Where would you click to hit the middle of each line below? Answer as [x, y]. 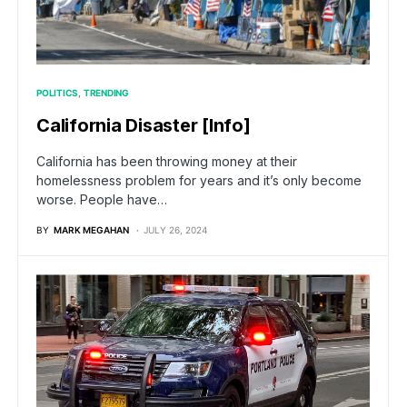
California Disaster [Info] [144, 126]
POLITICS [57, 93]
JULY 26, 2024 [175, 230]
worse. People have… [102, 200]
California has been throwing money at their [167, 162]
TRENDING [106, 93]
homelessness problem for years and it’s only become [199, 181]
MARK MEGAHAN [91, 230]
